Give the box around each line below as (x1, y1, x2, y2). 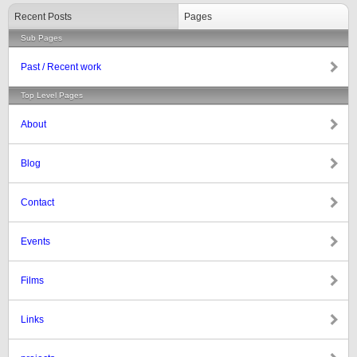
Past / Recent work (21, 61, 101, 73)
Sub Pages (21, 33, 62, 42)
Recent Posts (14, 11, 72, 22)
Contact (21, 197, 54, 208)
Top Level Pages (21, 91, 83, 100)
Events (21, 236, 50, 247)
